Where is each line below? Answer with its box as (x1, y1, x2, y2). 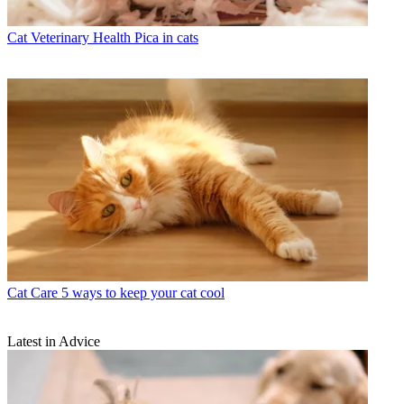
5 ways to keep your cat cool (61, 285, 225, 301)
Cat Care (7, 285, 58, 301)
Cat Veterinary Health (7, 30, 131, 46)
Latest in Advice (7, 334, 100, 350)
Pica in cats (134, 30, 198, 46)
